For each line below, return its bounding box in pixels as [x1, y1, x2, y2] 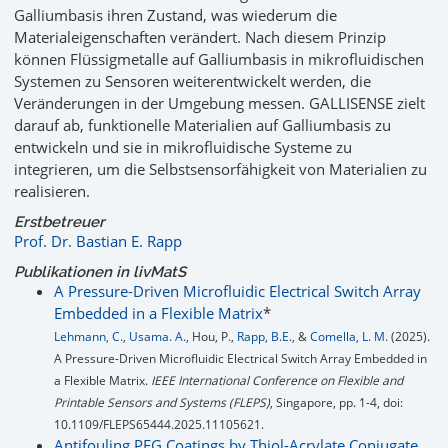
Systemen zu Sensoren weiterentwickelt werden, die [14, 71, 371, 92]
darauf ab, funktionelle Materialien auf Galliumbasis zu [14, 115, 391, 136]
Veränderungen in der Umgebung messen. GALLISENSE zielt [14, 93, 425, 114]
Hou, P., [189, 328, 237, 346]
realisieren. [14, 181, 90, 202]
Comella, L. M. [310, 328, 388, 346]
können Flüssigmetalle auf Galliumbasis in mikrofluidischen [14, 49, 424, 70]
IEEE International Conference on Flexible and [151, 372, 403, 390]
